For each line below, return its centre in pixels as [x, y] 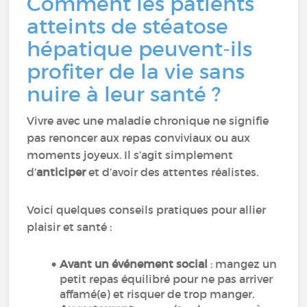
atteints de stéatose [128, 26]
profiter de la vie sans [136, 72]
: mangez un [243, 264]
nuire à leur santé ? [124, 94]
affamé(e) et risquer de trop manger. [157, 294]
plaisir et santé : [70, 227]
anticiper [61, 172]
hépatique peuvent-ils [140, 49]
